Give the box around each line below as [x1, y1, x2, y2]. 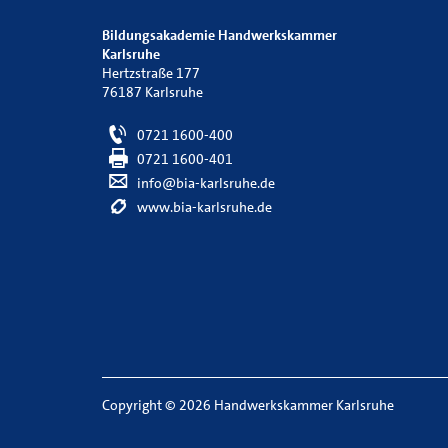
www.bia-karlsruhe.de [134, 198, 272, 216]
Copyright [102, 396, 165, 414]
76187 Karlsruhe [102, 83, 203, 101]
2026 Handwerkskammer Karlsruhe [176, 396, 394, 414]
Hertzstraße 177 [102, 64, 200, 82]
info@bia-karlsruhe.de [134, 174, 275, 192]
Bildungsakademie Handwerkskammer [102, 26, 337, 44]
